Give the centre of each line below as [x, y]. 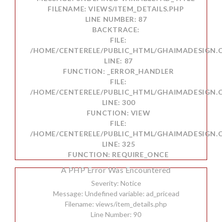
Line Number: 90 [116, 214]
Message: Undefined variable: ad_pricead [116, 194]
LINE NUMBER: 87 [116, 19]
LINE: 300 [118, 102]
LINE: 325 [118, 144]
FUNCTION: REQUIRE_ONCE [118, 154]
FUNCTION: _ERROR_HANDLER [118, 71]
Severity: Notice [116, 183]
